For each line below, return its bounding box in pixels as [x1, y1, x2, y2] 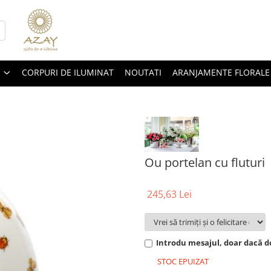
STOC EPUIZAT [155, 255, 209, 267]
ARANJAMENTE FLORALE [172, 67, 270, 78]
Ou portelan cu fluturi [145, 154, 265, 171]
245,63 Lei [147, 187, 192, 201]
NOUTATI [125, 67, 162, 78]
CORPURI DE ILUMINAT [22, 67, 114, 78]
